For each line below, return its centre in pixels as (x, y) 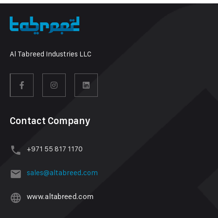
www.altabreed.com (60, 197)
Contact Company (50, 121)
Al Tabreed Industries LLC (51, 54)
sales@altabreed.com (62, 173)
